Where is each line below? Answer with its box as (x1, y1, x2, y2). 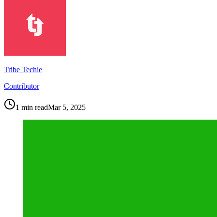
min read (19, 103, 48, 111)
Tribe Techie (4, 65, 42, 74)
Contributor (4, 81, 39, 90)
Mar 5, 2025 (48, 103, 86, 111)
